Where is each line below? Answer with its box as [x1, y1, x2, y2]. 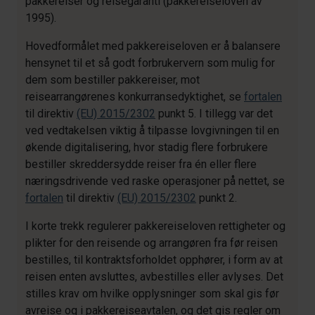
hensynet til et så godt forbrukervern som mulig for [25, 56, 275, 70]
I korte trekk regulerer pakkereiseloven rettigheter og [25, 219, 285, 233]
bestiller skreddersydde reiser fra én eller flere [25, 157, 257, 171]
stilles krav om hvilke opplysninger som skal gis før [25, 287, 279, 300]
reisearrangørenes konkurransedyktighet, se [25, 90, 244, 103]
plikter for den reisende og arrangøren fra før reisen [25, 236, 278, 250]
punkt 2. [196, 191, 237, 205]
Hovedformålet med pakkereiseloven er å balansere [25, 39, 281, 53]
